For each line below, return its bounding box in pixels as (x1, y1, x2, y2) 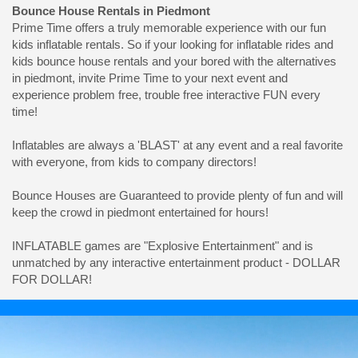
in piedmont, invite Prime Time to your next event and (12, 70, 288, 85)
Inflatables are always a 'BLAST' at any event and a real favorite (12, 137, 343, 152)
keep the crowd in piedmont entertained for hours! (12, 205, 268, 219)
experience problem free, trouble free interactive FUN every (12, 87, 320, 101)
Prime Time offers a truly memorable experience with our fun (12, 20, 326, 34)
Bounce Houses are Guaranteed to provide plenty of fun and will (12, 188, 343, 202)
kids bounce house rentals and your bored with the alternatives (12, 54, 336, 68)
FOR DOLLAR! (12, 272, 92, 286)
